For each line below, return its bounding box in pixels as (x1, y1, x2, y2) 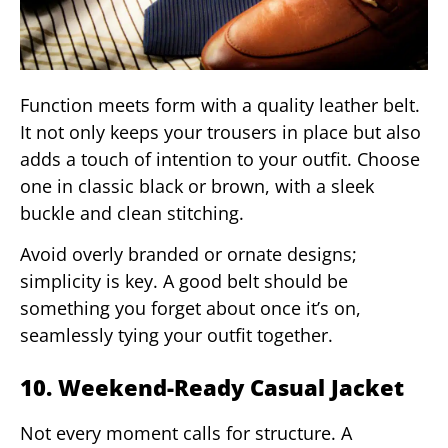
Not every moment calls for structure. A (20, 420, 352, 445)
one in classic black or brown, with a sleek (20, 173, 374, 198)
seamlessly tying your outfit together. (20, 322, 333, 347)
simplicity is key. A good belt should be (20, 268, 348, 293)
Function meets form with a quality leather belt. (20, 92, 420, 117)
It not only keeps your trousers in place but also (20, 119, 421, 144)
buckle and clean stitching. (20, 200, 244, 225)
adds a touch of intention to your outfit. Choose (20, 146, 420, 171)
